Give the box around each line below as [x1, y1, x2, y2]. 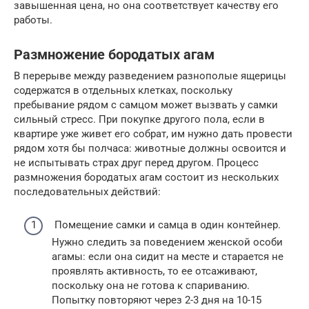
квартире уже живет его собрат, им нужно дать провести [14, 127, 292, 140]
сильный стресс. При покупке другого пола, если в [14, 112, 265, 126]
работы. [14, 13, 52, 26]
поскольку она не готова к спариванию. [52, 279, 250, 292]
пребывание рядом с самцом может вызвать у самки [14, 98, 278, 111]
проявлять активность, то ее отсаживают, [52, 265, 257, 277]
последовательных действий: [14, 185, 161, 198]
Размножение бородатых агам [14, 46, 215, 63]
